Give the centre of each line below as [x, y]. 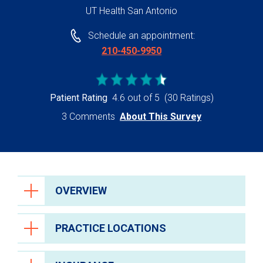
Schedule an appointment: [141, 36]
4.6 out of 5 [136, 98]
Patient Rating [78, 98]
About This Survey [161, 117]
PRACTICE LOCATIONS [111, 228]
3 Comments [88, 117]
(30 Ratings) [189, 98]
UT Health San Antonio [131, 11]
